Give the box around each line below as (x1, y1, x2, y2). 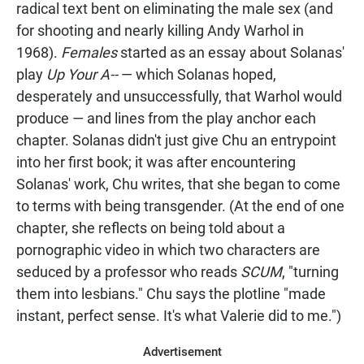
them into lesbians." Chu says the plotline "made (16, 285, 326, 302)
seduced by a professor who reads (16, 263, 240, 280)
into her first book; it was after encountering (16, 154, 296, 171)
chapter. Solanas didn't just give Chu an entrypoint (16, 132, 336, 149)
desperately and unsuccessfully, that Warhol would (16, 88, 342, 105)
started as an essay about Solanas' (117, 44, 344, 61)
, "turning (282, 263, 339, 280)
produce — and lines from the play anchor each (16, 110, 316, 127)
